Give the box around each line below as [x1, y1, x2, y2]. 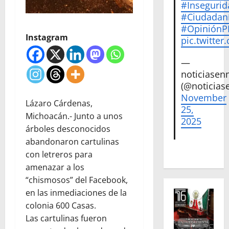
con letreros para [26, 148, 93, 160]
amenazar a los [26, 161, 84, 173]
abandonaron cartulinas [26, 135, 119, 147]
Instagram [26, 31, 68, 43]
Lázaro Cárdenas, [26, 97, 93, 109]
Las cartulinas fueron [26, 212, 107, 224]
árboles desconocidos [26, 123, 110, 134]
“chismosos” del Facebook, [26, 174, 128, 186]
